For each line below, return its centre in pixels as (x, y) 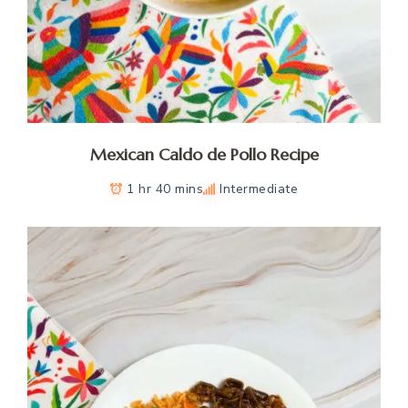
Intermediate (259, 189)
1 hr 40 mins (165, 189)
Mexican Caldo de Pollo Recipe (204, 155)
